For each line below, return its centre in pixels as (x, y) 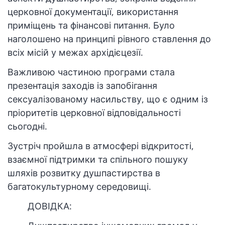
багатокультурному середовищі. (79, 187)
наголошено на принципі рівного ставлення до (109, 39)
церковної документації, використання (93, 12)
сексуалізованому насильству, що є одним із (108, 99)
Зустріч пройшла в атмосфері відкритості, (101, 146)
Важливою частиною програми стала (91, 72)
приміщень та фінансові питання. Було (91, 25)
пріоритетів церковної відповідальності (94, 113)
